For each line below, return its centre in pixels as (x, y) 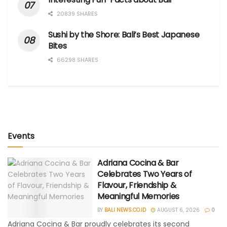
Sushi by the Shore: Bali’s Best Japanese (124, 34)
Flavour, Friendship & (137, 185)
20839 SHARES (77, 13)
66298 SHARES (77, 60)
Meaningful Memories (139, 196)
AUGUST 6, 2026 (178, 210)
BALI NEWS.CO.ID (125, 210)
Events (21, 136)
